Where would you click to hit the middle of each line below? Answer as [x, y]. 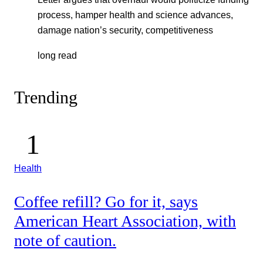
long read [57, 55]
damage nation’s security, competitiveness [125, 30]
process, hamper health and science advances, [135, 15]
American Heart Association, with [125, 221]
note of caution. [65, 240]
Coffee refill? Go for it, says [106, 201]
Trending [46, 98]
